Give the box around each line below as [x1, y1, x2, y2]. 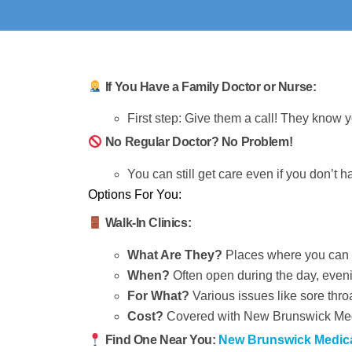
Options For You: [88, 188, 181, 202]
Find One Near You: [104, 332, 216, 346]
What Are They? [127, 247, 222, 262]
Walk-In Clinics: [104, 216, 192, 230]
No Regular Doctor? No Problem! [104, 135, 293, 149]
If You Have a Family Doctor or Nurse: [104, 79, 317, 93]
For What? [127, 288, 189, 302]
